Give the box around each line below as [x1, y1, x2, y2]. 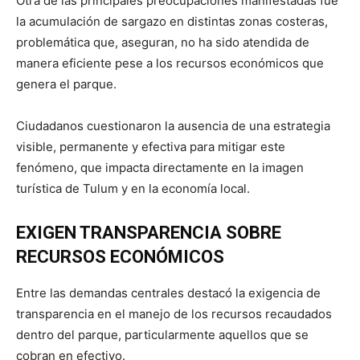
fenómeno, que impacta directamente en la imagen [16, 159, 304, 175]
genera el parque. [16, 76, 117, 92]
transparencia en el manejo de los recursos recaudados [16, 305, 332, 321]
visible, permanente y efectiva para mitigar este [16, 138, 285, 154]
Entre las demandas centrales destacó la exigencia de [16, 284, 321, 301]
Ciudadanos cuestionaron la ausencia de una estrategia [16, 117, 330, 133]
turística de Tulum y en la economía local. [16, 180, 250, 196]
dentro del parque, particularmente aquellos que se [16, 326, 309, 342]
